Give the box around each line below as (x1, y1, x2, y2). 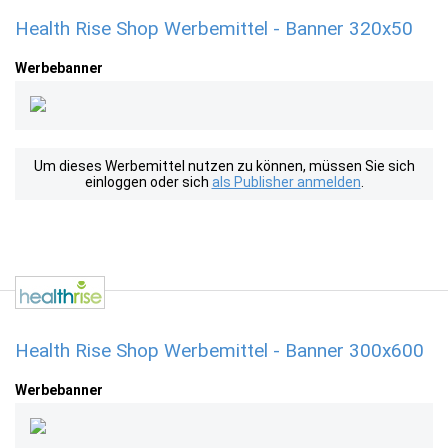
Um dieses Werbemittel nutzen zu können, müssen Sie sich (33, 158, 415, 174)
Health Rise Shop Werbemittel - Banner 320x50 (15, 17, 413, 40)
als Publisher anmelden (211, 174, 361, 190)
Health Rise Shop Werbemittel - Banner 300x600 (15, 339, 424, 362)
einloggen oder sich (84, 174, 212, 190)
